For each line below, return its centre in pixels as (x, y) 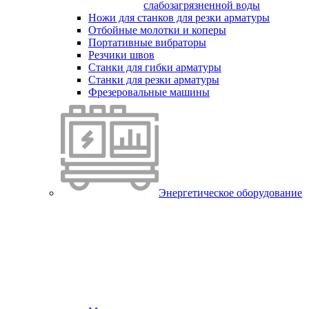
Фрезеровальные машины (149, 92)
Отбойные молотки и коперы (157, 30)
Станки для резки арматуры (154, 80)
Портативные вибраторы (147, 42)
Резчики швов (121, 55)
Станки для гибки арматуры (155, 67)
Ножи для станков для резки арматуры (179, 18)
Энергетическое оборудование (230, 193)
